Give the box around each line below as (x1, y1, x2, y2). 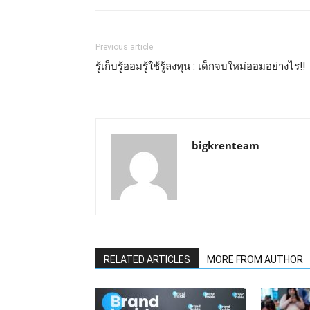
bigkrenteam (192, 138, 259, 153)
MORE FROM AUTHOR (207, 254, 303, 266)
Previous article (95, 42, 153, 53)
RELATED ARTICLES (104, 254, 190, 266)
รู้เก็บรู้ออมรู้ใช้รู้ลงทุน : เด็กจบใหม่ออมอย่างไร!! (95, 60, 305, 73)
